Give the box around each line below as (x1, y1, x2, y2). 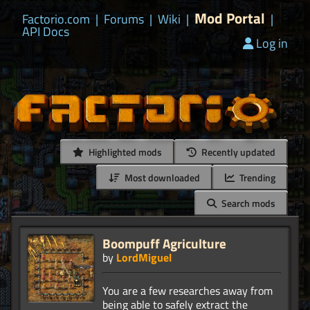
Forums (104, 10, 144, 28)
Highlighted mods (86, 145, 162, 160)
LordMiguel (116, 249, 172, 266)
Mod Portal (194, 7, 265, 29)
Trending (237, 170, 275, 185)
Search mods (219, 196, 275, 211)
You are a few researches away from (102, 282, 273, 300)
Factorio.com (22, 10, 90, 28)
